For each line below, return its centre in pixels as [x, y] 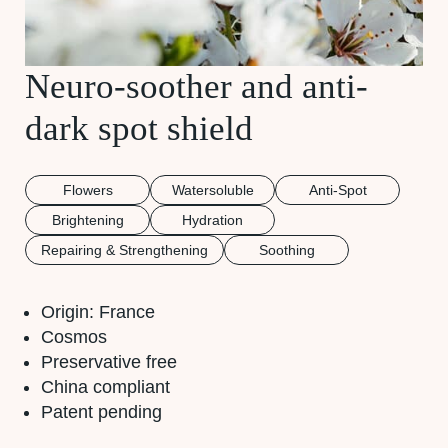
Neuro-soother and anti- [196, 86]
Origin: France [98, 311]
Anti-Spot [337, 189]
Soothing [286, 249]
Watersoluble [212, 189]
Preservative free [109, 361]
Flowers [87, 189]
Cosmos [74, 336]
